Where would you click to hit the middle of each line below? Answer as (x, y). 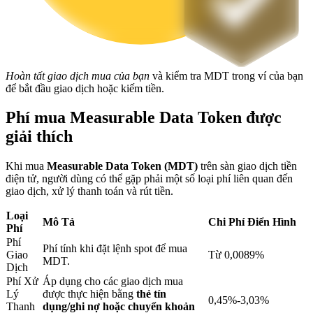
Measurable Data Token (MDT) (122, 166)
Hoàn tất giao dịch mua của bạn (78, 75)
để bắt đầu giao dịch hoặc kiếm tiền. (85, 88)
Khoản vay (58, 211)
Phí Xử (22, 282)
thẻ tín (151, 294)
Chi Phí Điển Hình (252, 222)
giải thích (39, 137)
